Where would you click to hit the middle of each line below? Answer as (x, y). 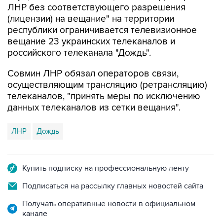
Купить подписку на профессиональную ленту (106, 168)
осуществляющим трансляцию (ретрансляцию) (107, 85)
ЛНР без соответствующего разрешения (96, 8)
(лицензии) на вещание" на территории (91, 19)
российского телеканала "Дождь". (79, 53)
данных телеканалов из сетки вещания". (94, 108)
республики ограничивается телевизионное (102, 30)
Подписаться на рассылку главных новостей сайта (113, 186)
